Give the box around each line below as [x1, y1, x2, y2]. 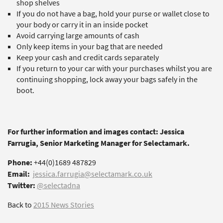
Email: [7, 169, 30, 179]
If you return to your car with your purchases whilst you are [16, 63, 212, 74]
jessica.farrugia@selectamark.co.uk [33, 169, 152, 179]
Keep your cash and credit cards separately [16, 52, 160, 63]
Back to [7, 200, 33, 210]
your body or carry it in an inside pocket [16, 19, 148, 30]
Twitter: [7, 180, 35, 191]
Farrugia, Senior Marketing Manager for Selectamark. [7, 138, 190, 148]
